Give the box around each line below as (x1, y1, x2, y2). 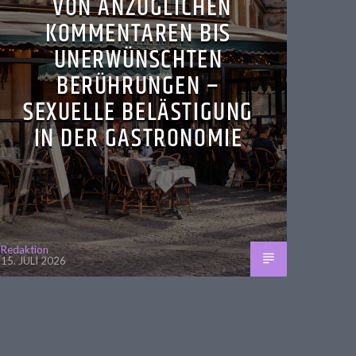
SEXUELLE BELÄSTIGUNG (22, 93, 253, 133)
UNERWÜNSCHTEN (53, 41, 223, 80)
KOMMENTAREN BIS (44, 14, 231, 54)
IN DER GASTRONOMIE (33, 119, 243, 159)
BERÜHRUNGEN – (56, 67, 220, 106)
